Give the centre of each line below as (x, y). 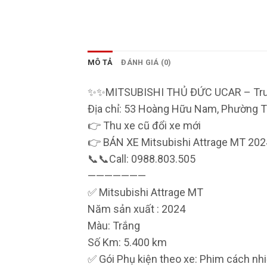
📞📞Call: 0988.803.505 (142, 159)
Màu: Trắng (114, 226)
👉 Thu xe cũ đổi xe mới (144, 126)
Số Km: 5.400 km (127, 243)
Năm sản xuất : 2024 (136, 209)
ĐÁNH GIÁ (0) (146, 63)
